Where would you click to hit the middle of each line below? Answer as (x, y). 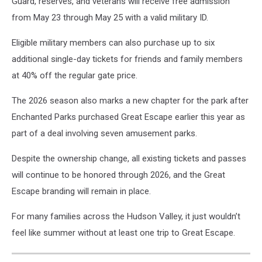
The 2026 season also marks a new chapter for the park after (130, 100)
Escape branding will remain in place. (81, 191)
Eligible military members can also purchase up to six (113, 42)
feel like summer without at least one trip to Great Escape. (123, 232)
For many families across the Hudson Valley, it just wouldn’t (126, 216)
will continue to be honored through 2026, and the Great (118, 175)
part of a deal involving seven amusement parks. (104, 133)
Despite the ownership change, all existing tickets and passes (129, 158)
